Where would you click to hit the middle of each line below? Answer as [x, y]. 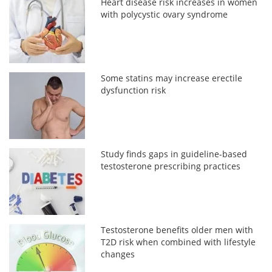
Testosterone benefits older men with [177, 229]
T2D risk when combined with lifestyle [178, 242]
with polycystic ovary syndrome [165, 14]
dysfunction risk [134, 90]
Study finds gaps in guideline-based [174, 154]
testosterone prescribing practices [171, 166]
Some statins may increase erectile [172, 78]
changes [118, 254]
